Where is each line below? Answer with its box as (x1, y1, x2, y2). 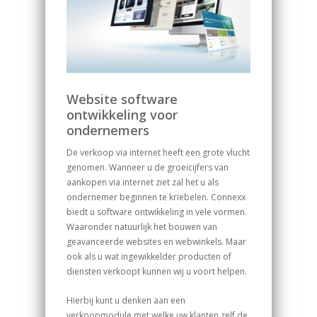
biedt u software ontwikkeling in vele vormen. (67, 205, 247, 218)
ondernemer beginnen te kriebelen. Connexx (67, 190, 246, 203)
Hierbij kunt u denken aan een (67, 294, 185, 306)
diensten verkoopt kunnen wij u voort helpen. (67, 265, 247, 277)
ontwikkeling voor (67, 105, 178, 123)
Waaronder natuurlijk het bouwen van (67, 220, 217, 233)
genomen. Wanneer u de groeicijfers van (67, 161, 229, 173)
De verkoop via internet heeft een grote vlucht (67, 146, 250, 158)
